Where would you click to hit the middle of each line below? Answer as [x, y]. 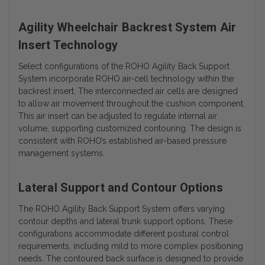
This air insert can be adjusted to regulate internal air [118, 116]
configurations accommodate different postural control [124, 234]
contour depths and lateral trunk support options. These [125, 222]
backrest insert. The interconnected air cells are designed [128, 91]
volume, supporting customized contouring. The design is [130, 129]
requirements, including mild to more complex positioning [131, 246]
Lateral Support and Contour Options [121, 188]
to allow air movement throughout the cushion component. [132, 104]
